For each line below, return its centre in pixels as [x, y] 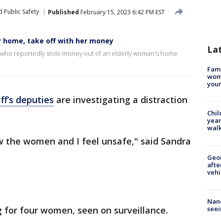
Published [63, 12]
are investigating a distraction [121, 100]
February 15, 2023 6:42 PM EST [122, 12]
